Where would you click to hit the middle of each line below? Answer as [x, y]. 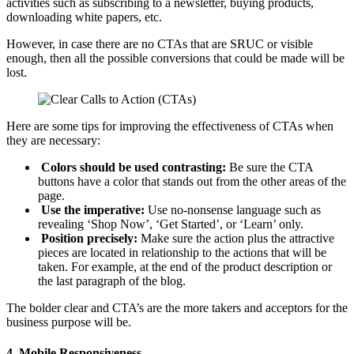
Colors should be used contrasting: [134, 167]
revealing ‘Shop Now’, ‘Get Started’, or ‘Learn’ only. [171, 224]
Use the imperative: [93, 210]
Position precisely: [89, 238]
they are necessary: [53, 140]
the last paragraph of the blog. [112, 281]
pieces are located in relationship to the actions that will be [182, 252]
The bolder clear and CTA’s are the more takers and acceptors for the [177, 308]
